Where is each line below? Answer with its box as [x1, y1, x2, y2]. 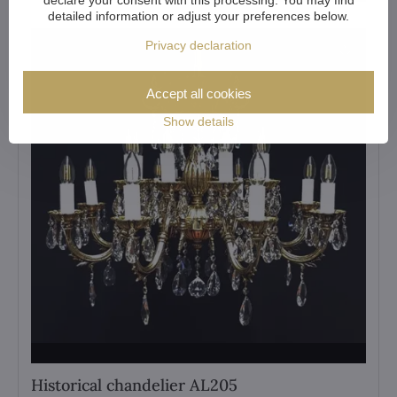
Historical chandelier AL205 [31, 375, 237, 395]
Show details [163, 113, 234, 128]
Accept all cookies [145, 85, 252, 101]
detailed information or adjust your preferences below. [48, 8, 349, 23]
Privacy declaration [145, 37, 252, 52]
